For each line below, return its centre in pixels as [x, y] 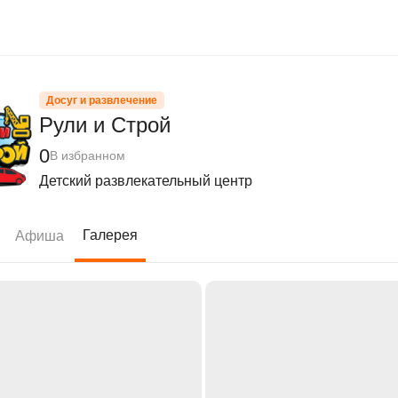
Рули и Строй [105, 125]
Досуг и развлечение [102, 100]
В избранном [88, 155]
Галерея [110, 235]
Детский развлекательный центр [146, 181]
